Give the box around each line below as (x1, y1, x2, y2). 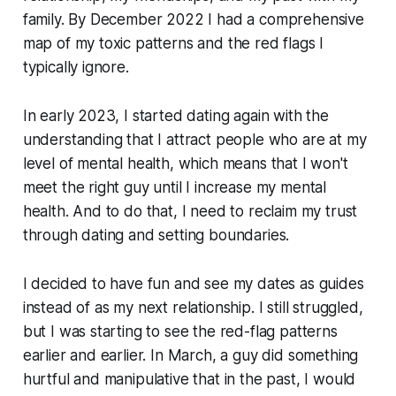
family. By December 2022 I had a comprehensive (22, 10, 364, 28)
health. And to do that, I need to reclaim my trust (22, 202, 358, 220)
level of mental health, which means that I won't (22, 154, 348, 172)
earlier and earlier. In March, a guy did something (22, 346, 359, 364)
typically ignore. (22, 57, 129, 76)
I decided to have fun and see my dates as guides (22, 274, 364, 293)
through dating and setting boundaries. (22, 225, 290, 244)
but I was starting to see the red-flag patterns (22, 322, 338, 340)
